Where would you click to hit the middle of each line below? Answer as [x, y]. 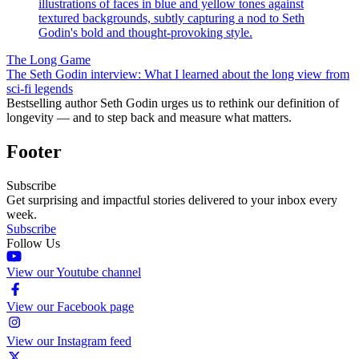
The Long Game [48, 59]
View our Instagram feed [69, 341]
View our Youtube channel [74, 272]
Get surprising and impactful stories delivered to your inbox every [172, 200]
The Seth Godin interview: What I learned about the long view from [178, 74]
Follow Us [33, 243]
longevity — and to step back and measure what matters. [149, 117]
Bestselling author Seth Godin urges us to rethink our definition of [173, 103]
